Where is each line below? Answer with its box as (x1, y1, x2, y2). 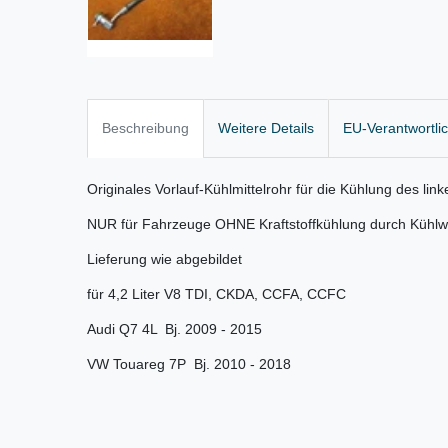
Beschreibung (102, 120, 189, 137)
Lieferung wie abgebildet (87, 251, 242, 268)
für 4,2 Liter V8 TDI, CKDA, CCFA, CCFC (87, 286, 346, 303)
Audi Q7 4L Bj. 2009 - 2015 (87, 321, 262, 338)
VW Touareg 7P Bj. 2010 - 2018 (87, 356, 291, 373)
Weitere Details (218, 120, 314, 137)
